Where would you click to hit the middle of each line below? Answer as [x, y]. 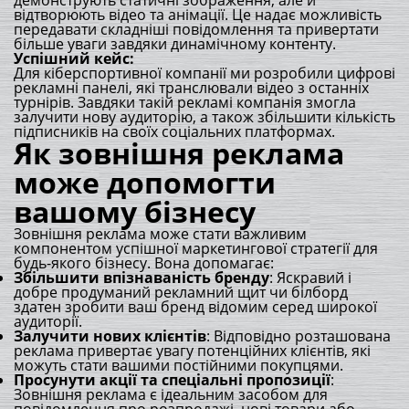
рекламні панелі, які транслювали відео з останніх [191, 88]
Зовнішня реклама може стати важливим [160, 234]
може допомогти [145, 182]
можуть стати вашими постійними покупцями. [178, 365]
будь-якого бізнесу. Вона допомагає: [144, 263]
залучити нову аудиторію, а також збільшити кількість [204, 117]
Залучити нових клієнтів [110, 336]
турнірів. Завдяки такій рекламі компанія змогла [185, 102]
